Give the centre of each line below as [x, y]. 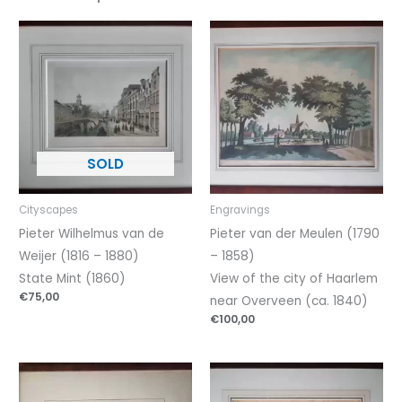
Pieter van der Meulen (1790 [295, 234]
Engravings [240, 210]
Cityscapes [49, 210]
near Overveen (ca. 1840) [289, 301]
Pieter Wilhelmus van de [92, 234]
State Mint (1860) [73, 279]
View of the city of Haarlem [294, 279]
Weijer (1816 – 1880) [79, 257]
